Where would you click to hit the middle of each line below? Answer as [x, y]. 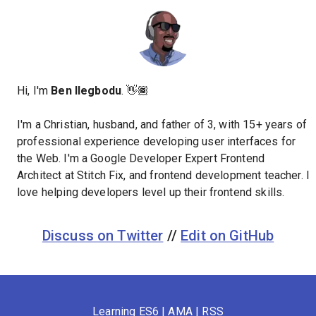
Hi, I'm [34, 90]
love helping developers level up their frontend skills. [151, 192]
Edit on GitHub [227, 235]
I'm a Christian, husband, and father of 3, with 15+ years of [162, 124]
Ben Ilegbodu [86, 90]
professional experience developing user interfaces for [157, 141]
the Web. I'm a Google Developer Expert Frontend [141, 158]
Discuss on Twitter [103, 235]
